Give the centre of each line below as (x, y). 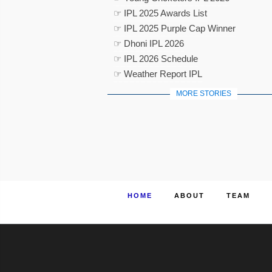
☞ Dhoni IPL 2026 (149, 43)
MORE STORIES (203, 93)
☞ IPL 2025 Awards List (160, 13)
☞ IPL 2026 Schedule (156, 59)
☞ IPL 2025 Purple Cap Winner (175, 28)
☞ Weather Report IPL (158, 74)
